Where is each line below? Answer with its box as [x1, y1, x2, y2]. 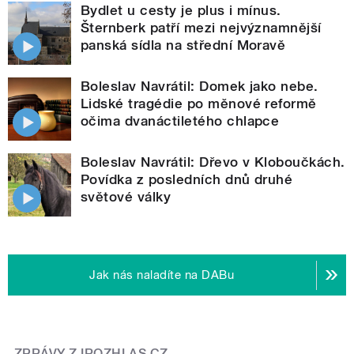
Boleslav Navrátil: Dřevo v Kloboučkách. [81, 154, 345, 171]
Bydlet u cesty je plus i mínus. [81, 2, 281, 19]
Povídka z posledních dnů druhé [81, 171, 293, 188]
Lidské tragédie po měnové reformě [81, 96, 317, 112]
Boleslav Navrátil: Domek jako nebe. [81, 78, 318, 95]
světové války [81, 189, 171, 205]
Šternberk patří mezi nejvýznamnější [81, 20, 322, 36]
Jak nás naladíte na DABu [89, 268, 235, 283]
